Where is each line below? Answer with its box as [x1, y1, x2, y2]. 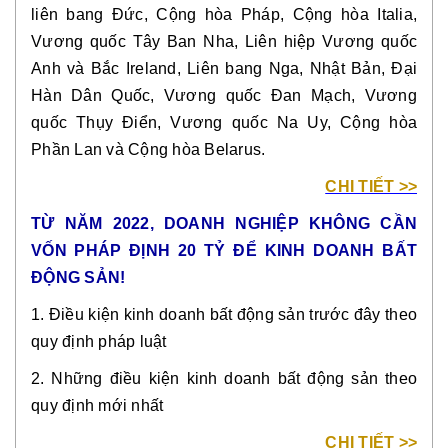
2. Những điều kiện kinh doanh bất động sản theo [31, 370, 417, 387]
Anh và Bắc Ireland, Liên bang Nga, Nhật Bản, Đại [31, 60, 417, 77]
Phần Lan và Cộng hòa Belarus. [31, 141, 266, 158]
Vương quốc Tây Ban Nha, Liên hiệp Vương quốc [31, 33, 417, 50]
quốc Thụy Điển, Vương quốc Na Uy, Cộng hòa [31, 114, 417, 131]
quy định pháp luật [31, 333, 167, 350]
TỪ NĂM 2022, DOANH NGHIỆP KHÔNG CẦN [31, 215, 417, 232]
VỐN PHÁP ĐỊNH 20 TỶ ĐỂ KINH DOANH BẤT [31, 242, 417, 259]
